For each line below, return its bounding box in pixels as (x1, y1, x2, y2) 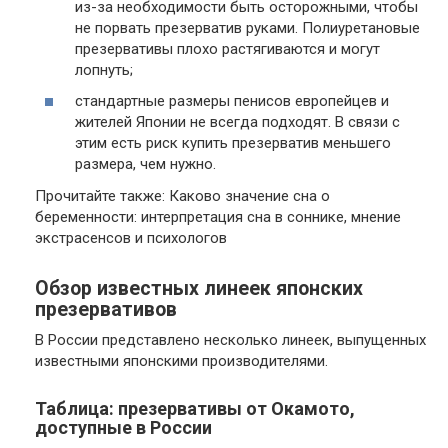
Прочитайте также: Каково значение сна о (35, 186, 330, 205)
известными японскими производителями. (35, 351, 328, 370)
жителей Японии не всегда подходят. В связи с (75, 113, 400, 131)
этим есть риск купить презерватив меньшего (75, 134, 391, 152)
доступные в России (35, 416, 212, 438)
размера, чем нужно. (75, 155, 216, 173)
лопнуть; (75, 60, 133, 79)
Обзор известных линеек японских (35, 276, 363, 300)
